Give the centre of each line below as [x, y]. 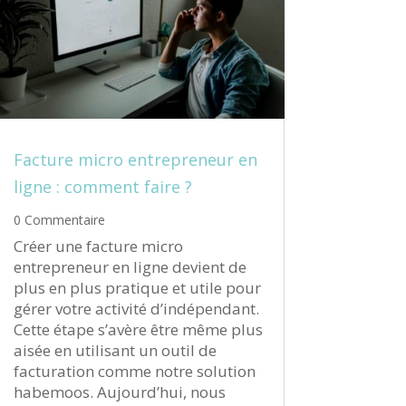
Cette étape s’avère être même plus [138, 330]
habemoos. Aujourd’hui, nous [119, 392]
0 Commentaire [59, 220]
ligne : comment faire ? [102, 187]
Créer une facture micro [98, 246]
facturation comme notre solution [134, 372]
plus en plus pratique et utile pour [137, 288]
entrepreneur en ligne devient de [130, 267]
